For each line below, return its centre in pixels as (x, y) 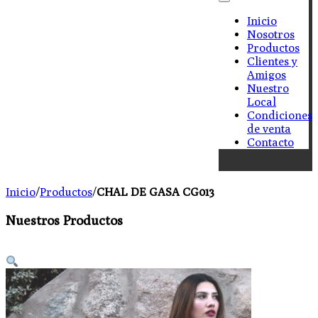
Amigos (267, 75)
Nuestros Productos (64, 220)
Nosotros (271, 34)
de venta (269, 129)
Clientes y (272, 61)
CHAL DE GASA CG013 (155, 192)
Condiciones (280, 115)
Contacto (270, 142)
